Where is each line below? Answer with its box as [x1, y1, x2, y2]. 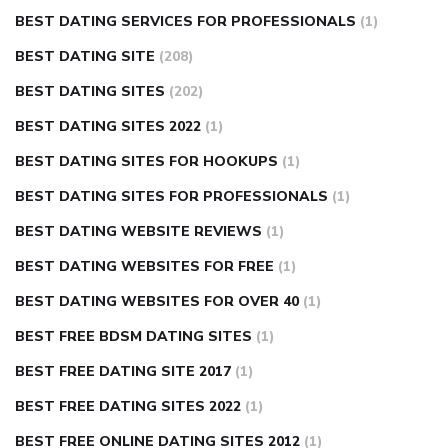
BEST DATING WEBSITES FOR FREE [15, 257, 274, 277]
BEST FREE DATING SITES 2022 [15, 397, 241, 417]
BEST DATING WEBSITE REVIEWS [15, 222, 262, 242]
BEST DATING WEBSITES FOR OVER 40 [15, 292, 299, 312]
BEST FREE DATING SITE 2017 [15, 362, 231, 382]
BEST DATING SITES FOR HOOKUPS [15, 152, 278, 172]
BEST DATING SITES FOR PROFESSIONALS [15, 187, 328, 207]
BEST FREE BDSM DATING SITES [15, 327, 252, 347]
